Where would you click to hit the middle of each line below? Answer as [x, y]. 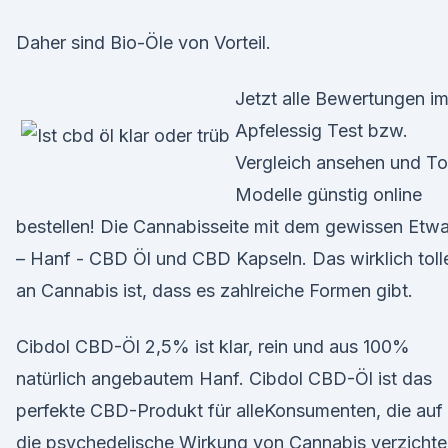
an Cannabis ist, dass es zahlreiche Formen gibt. [214, 290]
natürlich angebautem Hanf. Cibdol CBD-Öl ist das [224, 378]
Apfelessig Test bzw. [321, 130]
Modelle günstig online [328, 194]
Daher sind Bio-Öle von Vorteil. [143, 42]
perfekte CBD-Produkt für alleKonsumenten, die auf [229, 410]
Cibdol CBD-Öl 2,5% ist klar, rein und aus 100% [213, 346]
